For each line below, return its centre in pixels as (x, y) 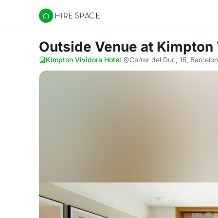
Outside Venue (90, 47)
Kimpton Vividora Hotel (83, 60)
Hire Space (59, 20)
